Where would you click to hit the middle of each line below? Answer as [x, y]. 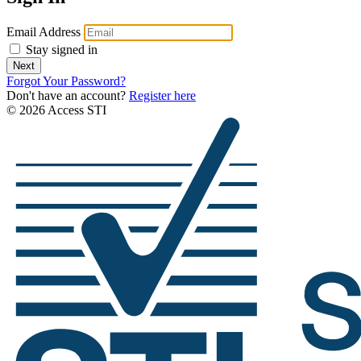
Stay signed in [60, 50]
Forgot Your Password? [66, 81]
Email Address [44, 32]
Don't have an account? [68, 96]
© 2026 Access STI [56, 110]
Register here [162, 96]
